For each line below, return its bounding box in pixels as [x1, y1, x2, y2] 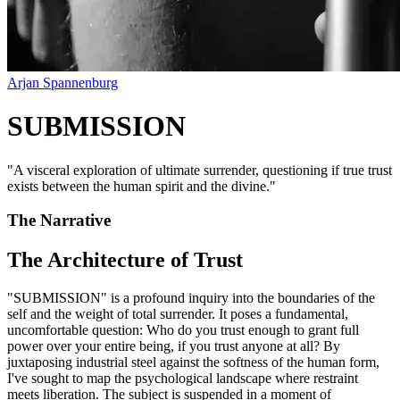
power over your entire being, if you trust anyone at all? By [7, 338, 340, 354]
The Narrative [7, 211, 111, 230]
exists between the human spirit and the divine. [7, 178, 270, 194]
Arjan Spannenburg [7, 74, 118, 90]
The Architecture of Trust [7, 248, 243, 272]
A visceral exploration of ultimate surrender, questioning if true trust [13, 162, 392, 178]
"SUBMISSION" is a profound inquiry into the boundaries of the [7, 290, 375, 306]
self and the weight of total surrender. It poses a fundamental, [7, 306, 348, 322]
